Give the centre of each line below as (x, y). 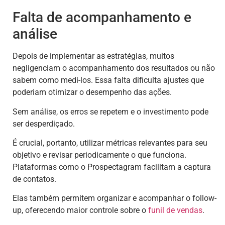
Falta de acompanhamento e (102, 18)
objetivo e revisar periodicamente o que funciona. (99, 155)
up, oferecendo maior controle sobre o (80, 210)
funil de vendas (175, 210)
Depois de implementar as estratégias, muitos (93, 56)
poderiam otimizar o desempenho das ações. (92, 92)
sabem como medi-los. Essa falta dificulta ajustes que (108, 80)
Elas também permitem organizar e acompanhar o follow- (115, 198)
